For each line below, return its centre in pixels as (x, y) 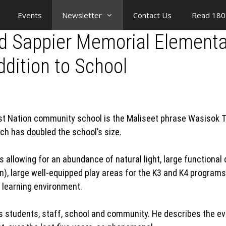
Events (30, 15)
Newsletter (82, 15)
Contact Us (152, 15)
